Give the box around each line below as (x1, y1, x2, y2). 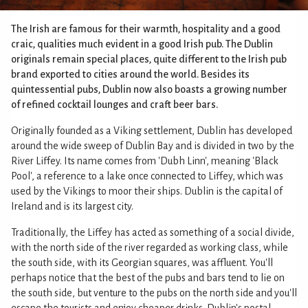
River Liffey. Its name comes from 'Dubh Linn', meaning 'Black (11, 155, 278, 166)
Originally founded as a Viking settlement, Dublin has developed (11, 125, 292, 136)
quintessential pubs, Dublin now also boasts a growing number (11, 84, 287, 95)
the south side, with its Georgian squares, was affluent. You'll (11, 257, 273, 268)
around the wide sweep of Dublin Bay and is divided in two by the (11, 140, 294, 151)
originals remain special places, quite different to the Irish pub (11, 54, 287, 65)
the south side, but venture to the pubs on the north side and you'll (11, 287, 297, 298)
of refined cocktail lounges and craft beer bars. (11, 99, 218, 110)
